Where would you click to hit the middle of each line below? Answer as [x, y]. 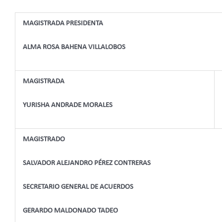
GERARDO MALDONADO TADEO [70, 211]
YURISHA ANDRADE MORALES [68, 106]
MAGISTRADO [44, 140]
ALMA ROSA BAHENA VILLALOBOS [74, 48]
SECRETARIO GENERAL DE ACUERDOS [78, 187]
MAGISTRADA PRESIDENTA [63, 24]
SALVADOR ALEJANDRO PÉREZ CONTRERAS [87, 164]
